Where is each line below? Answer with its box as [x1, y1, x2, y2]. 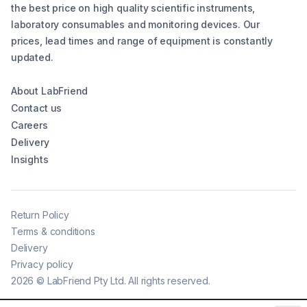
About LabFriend [11, 85, 88, 97]
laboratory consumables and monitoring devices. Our [11, 19, 260, 31]
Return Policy [11, 209, 69, 221]
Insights [11, 153, 49, 166]
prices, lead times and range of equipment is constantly [11, 35, 273, 47]
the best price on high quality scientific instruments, [11, 2, 256, 14]
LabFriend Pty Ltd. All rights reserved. [47, 275, 210, 287]
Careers [11, 119, 48, 132]
